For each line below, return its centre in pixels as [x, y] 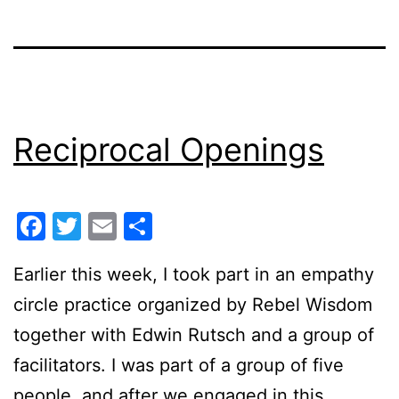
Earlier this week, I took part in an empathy [194, 274]
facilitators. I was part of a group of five [179, 365]
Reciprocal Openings [169, 150]
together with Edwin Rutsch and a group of [194, 334]
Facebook [112, 225]
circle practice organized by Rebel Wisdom [193, 304]
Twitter [129, 225]
